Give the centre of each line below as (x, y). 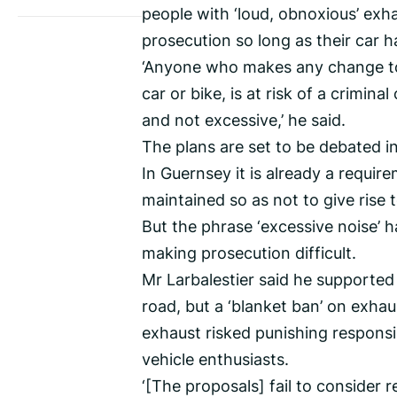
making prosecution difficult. (249, 253)
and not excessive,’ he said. (244, 120)
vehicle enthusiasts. (215, 359)
